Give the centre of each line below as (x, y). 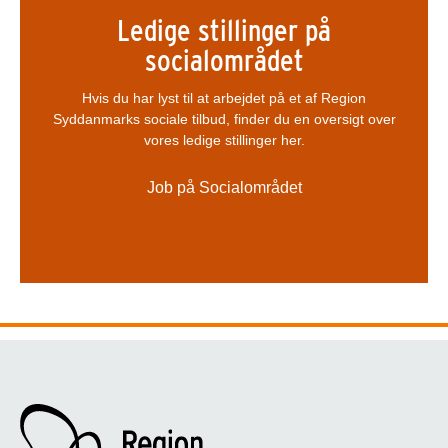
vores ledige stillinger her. (224, 140)
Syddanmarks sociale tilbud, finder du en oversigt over (224, 119)
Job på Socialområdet (224, 188)
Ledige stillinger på (224, 30)
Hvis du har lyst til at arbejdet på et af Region (224, 98)
